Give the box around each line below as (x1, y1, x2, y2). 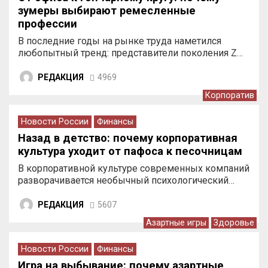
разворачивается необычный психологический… (18, 175, 234, 186)
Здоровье (214, 218, 254, 228)
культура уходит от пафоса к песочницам (18, 145, 242, 157)
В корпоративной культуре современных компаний (18, 163, 249, 174)
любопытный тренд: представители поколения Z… (18, 47, 243, 59)
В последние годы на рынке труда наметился (18, 35, 221, 47)
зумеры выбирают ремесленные (18, 4, 196, 17)
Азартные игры (146, 218, 206, 228)
